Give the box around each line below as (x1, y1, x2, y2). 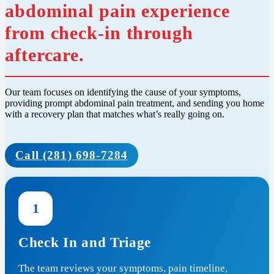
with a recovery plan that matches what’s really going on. (5, 109, 224, 120)
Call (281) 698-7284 (15, 149, 128, 162)
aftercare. (5, 45, 84, 65)
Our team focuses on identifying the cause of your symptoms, (5, 87, 241, 98)
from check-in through (5, 23, 193, 43)
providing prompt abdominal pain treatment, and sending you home (5, 98, 264, 109)
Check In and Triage (18, 235, 152, 251)
